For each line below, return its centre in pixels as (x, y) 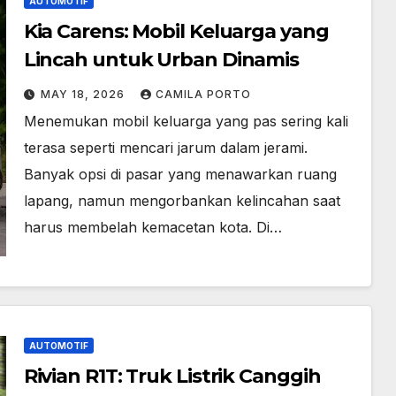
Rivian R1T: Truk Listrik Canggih (172, 376)
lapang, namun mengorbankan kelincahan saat (182, 200)
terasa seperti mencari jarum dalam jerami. (165, 147)
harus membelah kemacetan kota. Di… (152, 227)
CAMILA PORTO (203, 94)
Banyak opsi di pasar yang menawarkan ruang (180, 174)
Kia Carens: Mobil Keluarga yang (176, 31)
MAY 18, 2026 (84, 94)
